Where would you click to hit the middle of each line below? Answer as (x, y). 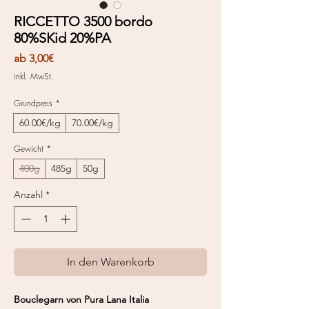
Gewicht (29, 148)
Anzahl (28, 194)
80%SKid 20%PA (62, 38)
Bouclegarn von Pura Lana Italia (81, 299)
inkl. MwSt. (34, 76)
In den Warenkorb (110, 261)
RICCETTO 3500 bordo (83, 21)
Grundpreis (33, 103)
